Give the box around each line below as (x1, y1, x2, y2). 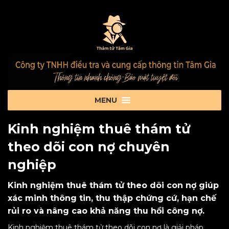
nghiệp (8, 157, 56, 172)
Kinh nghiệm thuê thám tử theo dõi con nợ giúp (8, 180, 219, 190)
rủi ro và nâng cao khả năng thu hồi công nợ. (8, 206, 204, 216)
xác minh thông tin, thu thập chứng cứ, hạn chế (8, 193, 216, 203)
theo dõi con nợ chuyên (8, 139, 170, 154)
